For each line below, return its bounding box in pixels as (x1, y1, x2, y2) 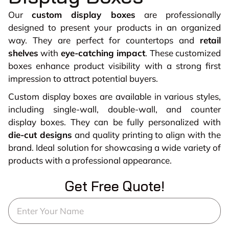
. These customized (145, 48, 221, 59)
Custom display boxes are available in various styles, (8, 91, 221, 102)
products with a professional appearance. (8, 155, 172, 166)
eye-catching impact (60, 48, 146, 59)
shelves (8, 48, 38, 59)
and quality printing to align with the (72, 129, 221, 141)
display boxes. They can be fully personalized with (8, 117, 221, 128)
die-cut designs (8, 129, 72, 141)
